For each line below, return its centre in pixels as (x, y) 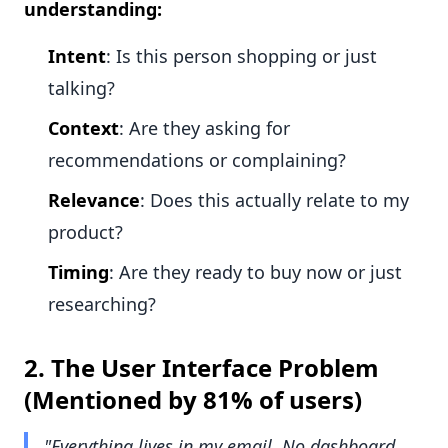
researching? (102, 304)
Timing (78, 272)
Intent (77, 56)
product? (85, 232)
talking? (81, 88)
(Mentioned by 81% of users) (193, 400)
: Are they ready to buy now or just (255, 272)
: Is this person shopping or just (241, 56)
